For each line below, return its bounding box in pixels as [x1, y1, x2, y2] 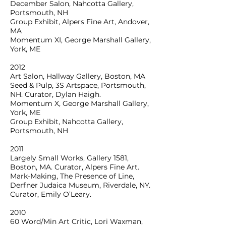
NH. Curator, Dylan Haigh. [10, 90, 101, 99]
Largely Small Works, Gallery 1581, [10, 153, 129, 162]
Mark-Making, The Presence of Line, [10, 172, 134, 181]
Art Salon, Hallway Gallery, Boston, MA [10, 72, 145, 81]
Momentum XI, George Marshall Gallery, [10, 35, 151, 44]
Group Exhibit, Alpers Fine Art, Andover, [10, 17, 149, 26]
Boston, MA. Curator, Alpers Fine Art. [10, 162, 139, 172]
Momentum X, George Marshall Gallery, [10, 99, 149, 108]
